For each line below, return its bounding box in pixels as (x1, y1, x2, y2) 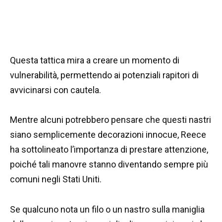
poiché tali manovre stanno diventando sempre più (10, 159, 208, 170)
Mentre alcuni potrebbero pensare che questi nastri (10, 114, 211, 125)
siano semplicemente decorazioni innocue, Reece (10, 129, 206, 140)
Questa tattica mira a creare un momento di (10, 55, 179, 65)
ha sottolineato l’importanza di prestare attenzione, (10, 144, 208, 155)
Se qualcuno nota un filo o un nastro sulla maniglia (10, 204, 205, 215)
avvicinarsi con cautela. (10, 84, 101, 95)
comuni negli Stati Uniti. (10, 174, 102, 185)
